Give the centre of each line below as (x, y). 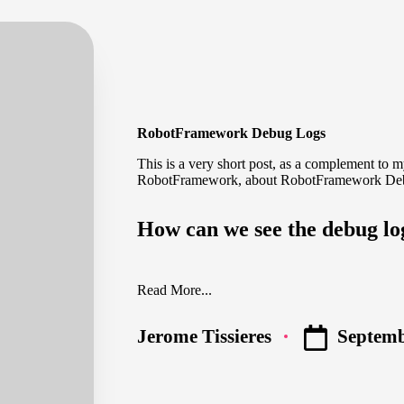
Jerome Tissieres (204, 336)
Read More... (174, 290)
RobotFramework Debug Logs (231, 133)
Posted (163, 344)
